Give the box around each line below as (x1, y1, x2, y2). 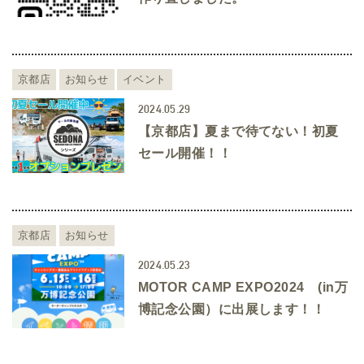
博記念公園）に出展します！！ (137, 301, 326, 316)
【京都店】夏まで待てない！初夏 (137, 124, 339, 139)
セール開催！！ (137, 146, 232, 161)
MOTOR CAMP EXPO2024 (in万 (137, 279, 349, 294)
